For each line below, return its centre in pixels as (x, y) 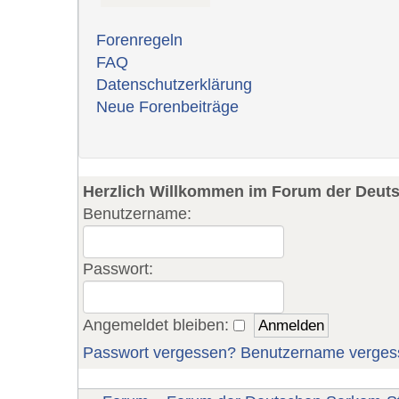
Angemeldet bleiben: (158, 325)
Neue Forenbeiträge (167, 107)
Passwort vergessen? (159, 353)
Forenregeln (139, 41)
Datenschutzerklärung (174, 85)
